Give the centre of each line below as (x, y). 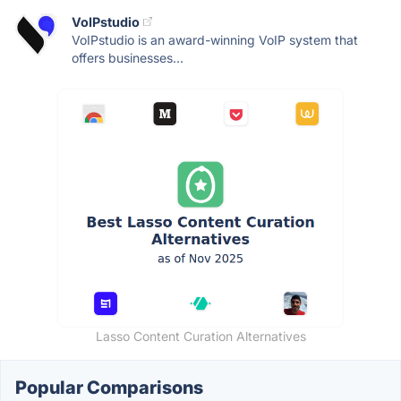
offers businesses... (128, 57)
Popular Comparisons (109, 387)
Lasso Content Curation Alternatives (200, 336)
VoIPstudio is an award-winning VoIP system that (215, 39)
